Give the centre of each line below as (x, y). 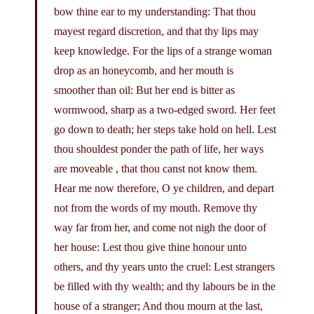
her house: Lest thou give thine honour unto (150, 247)
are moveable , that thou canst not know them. (156, 168)
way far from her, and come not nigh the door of (160, 227)
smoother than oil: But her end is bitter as (144, 90)
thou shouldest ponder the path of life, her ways (159, 149)
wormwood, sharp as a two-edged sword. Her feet (165, 109)
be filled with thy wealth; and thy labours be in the (165, 286)
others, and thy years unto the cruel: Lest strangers (164, 266)
